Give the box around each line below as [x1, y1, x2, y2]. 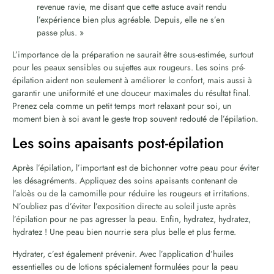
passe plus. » [37, 26, 84, 39]
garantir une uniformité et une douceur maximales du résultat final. [12, 86, 251, 99]
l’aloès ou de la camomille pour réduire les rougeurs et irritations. [12, 187, 250, 199]
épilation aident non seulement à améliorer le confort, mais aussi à [12, 73, 252, 86]
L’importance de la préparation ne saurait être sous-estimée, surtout [12, 48, 253, 61]
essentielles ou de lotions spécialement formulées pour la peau [12, 260, 238, 273]
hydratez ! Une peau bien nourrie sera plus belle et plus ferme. [12, 225, 236, 238]
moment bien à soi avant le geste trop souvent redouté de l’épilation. [12, 112, 258, 125]
